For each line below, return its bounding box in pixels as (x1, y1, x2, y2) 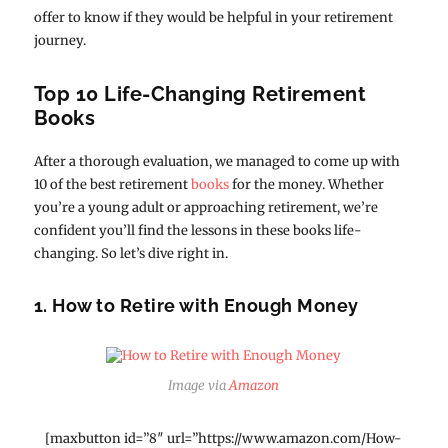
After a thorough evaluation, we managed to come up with (33, 152, 400, 170)
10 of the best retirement (33, 175, 191, 193)
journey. (33, 31, 86, 49)
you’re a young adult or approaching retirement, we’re (33, 198, 378, 216)
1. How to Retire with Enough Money (33, 294, 359, 316)
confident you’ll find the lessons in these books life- (33, 221, 362, 239)
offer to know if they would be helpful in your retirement (33, 8, 393, 26)
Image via (168, 376, 230, 394)
